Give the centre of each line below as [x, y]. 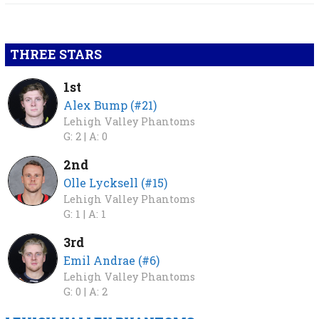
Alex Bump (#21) [110, 105]
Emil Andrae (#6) [112, 261]
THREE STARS [56, 55]
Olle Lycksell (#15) [116, 183]
